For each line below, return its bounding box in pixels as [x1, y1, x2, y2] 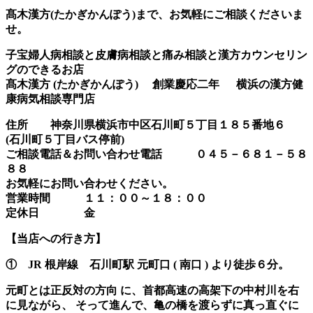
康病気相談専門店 [6, 93, 95, 105]
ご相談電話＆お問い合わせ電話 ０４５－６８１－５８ [6, 148, 307, 161]
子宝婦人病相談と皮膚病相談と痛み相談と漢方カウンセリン [6, 49, 307, 61]
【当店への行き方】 [6, 233, 106, 245]
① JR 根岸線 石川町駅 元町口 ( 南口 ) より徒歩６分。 [6, 259, 289, 271]
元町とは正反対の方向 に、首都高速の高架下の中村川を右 [6, 284, 299, 297]
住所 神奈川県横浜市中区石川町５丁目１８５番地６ [6, 119, 285, 131]
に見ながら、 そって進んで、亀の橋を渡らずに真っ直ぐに [6, 299, 299, 312]
